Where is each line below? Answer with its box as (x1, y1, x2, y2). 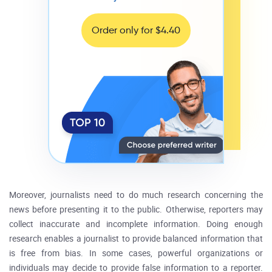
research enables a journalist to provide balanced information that (9, 234, 263, 244)
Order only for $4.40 (92, 24, 180, 36)
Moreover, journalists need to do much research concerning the (9, 190, 263, 200)
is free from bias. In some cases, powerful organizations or (9, 248, 263, 259)
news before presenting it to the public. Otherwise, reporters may (9, 205, 263, 215)
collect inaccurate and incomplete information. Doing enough (9, 219, 263, 229)
